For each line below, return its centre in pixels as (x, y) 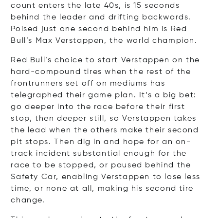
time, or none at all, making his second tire (102, 189)
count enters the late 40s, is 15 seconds (95, 6)
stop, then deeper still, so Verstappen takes (104, 118)
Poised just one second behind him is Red (99, 29)
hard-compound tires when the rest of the (101, 72)
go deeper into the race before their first (98, 107)
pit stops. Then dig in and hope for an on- (101, 142)
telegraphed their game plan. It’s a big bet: (104, 95)
